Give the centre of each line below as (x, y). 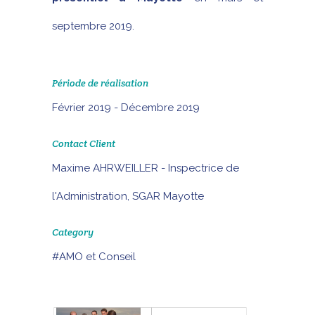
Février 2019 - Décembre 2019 (126, 108)
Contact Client (84, 143)
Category (73, 232)
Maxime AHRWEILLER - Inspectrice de (146, 168)
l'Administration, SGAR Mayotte (128, 196)
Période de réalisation (100, 83)
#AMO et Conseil (94, 257)
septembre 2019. (93, 26)
